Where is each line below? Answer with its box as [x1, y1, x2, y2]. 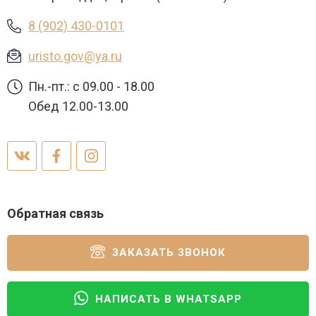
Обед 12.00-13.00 [28, 99, 128, 114]
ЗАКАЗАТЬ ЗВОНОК [109, 246, 226, 259]
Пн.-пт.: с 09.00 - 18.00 [28, 79, 154, 94]
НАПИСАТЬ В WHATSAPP [92, 293, 242, 305]
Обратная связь [7, 206, 104, 221]
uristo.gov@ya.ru [28, 49, 122, 63]
